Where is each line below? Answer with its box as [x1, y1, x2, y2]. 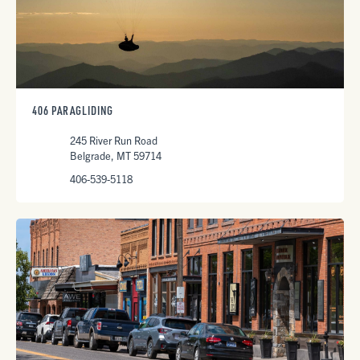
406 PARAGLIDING [32, 103, 113, 118]
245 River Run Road [69, 133, 157, 147]
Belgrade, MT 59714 [69, 149, 162, 162]
